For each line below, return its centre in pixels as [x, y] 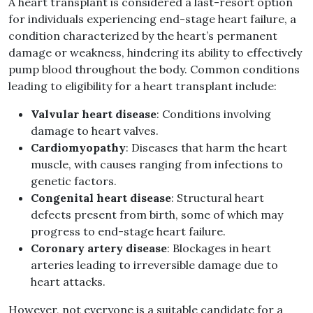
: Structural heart [218, 198]
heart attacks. [68, 282]
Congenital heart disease [101, 198]
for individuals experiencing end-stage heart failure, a [152, 19]
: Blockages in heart [219, 248]
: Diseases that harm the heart [206, 148]
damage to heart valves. [95, 131]
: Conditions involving [214, 114]
